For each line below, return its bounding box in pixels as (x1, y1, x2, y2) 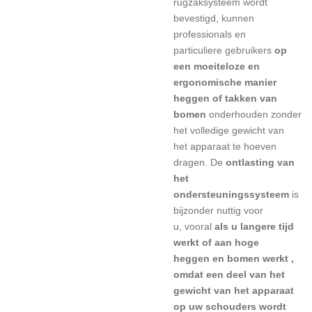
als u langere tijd (214, 221, 294, 232)
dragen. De (173, 157, 223, 168)
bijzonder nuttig (173, 205, 241, 216)
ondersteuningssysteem (173, 189, 289, 200)
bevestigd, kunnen (173, 13, 254, 24)
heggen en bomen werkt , (173, 253, 294, 264)
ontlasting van (226, 157, 295, 168)
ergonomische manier (173, 77, 276, 88)
